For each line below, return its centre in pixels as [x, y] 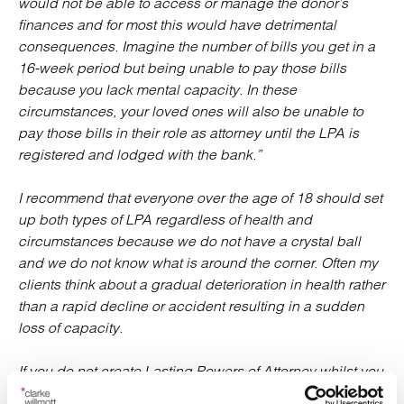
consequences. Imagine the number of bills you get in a [197, 46]
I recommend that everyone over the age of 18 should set [200, 197]
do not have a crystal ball [280, 241]
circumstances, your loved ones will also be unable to [191, 111]
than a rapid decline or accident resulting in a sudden [191, 306]
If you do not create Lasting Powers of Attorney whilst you [201, 371]
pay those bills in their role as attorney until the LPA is [188, 133]
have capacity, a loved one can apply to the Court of [186, 392]
